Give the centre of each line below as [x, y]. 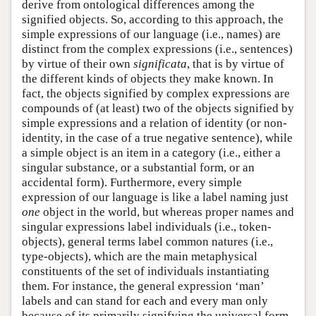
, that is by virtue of [236, 64]
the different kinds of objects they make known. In [148, 79]
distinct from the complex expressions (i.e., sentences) [157, 49]
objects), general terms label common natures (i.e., [147, 242]
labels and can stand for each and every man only [145, 301]
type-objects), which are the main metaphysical [140, 257]
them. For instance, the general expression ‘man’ [143, 286]
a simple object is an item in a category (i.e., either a [151, 153]
